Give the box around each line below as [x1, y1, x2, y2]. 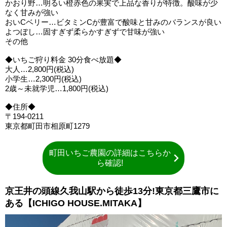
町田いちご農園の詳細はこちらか [49, 148, 171, 157]
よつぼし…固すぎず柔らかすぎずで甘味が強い [5, 27, 165, 36]
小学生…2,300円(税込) [5, 74, 82, 83]
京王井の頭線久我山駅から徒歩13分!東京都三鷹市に [5, 185, 219, 196]
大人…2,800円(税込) [5, 64, 74, 73]
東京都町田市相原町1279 [5, 121, 90, 130]
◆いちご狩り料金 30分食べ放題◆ [5, 55, 122, 64]
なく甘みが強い [5, 8, 58, 17]
